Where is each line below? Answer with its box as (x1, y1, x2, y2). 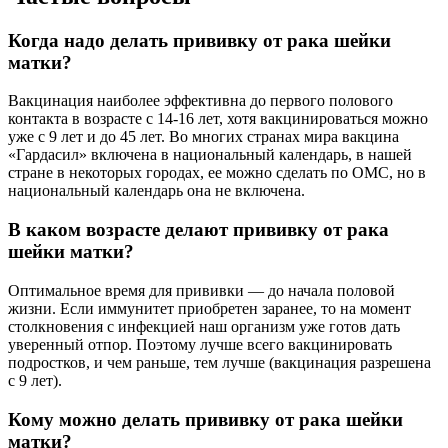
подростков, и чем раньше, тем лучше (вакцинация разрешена (8, 353, 431, 371)
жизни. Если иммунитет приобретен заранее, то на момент (8, 299, 411, 317)
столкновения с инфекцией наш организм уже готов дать (8, 317, 400, 335)
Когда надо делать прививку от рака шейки (8, 29, 391, 51)
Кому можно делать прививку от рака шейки (8, 408, 403, 430)
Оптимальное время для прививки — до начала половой (8, 281, 395, 299)
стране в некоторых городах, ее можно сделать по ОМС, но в (8, 164, 426, 182)
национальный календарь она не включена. (8, 182, 305, 200)
